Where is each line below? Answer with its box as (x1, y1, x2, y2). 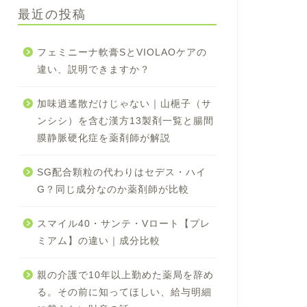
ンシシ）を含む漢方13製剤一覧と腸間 (36, 115, 214, 126)
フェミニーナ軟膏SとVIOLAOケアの (36, 47, 207, 58)
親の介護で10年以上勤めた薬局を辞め (36, 269, 214, 280)
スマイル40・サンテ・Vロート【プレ (36, 218, 210, 229)
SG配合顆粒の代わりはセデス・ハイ (36, 167, 206, 177)
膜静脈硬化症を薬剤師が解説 (36, 132, 171, 143)
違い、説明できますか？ (36, 64, 150, 75)
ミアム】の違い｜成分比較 (36, 235, 160, 246)
